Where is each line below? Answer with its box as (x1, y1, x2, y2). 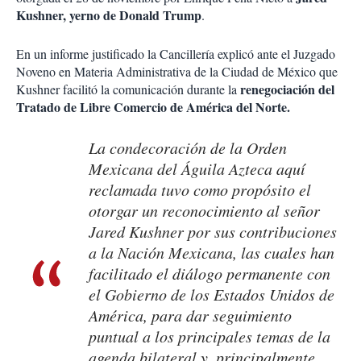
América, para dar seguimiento (89, 305, 292, 326)
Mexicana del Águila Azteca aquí (89, 158, 305, 180)
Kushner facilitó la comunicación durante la (16, 81, 237, 98)
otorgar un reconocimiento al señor (89, 200, 320, 222)
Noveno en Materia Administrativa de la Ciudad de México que (16, 63, 338, 81)
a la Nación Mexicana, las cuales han (89, 242, 334, 263)
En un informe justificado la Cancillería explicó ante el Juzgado (16, 45, 335, 63)
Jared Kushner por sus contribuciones (89, 221, 337, 243)
